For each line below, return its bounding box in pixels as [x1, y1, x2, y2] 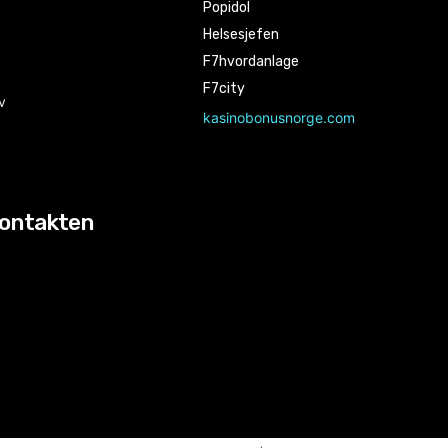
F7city [203, 80, 246, 97]
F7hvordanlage [203, 53, 300, 70]
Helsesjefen [203, 26, 280, 43]
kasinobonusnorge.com [203, 109, 356, 126]
